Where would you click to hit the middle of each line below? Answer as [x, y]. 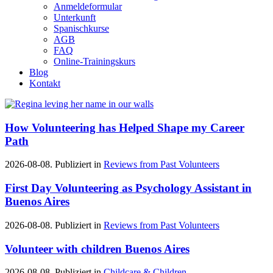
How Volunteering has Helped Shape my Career [125, 127]
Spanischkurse [81, 28]
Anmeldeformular [88, 6]
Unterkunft [75, 17]
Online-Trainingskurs [94, 61]
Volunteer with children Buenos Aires [97, 249]
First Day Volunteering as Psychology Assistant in [128, 188]
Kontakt [45, 83]
